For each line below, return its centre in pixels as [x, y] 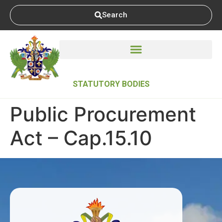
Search [115, 15]
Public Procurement [103, 114]
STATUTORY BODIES [111, 84]
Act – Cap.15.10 [81, 138]
